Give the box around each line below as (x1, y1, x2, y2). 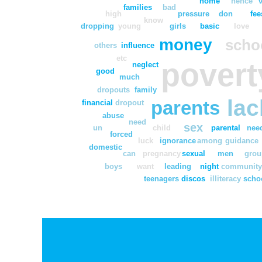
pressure (177, 9, 209, 18)
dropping (80, 22, 115, 31)
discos (181, 174, 206, 184)
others (94, 40, 117, 50)
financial (81, 98, 113, 107)
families (123, 2, 152, 12)
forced (110, 130, 133, 139)
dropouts (96, 85, 130, 94)
